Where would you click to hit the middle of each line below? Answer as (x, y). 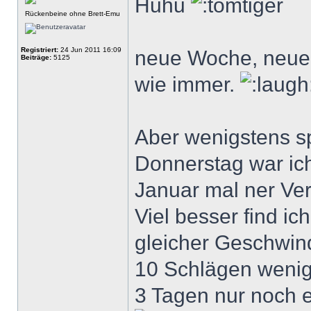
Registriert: (40, 50)
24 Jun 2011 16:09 (90, 50)
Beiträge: (36, 57)
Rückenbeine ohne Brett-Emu (73, 14)
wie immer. (187, 84)
